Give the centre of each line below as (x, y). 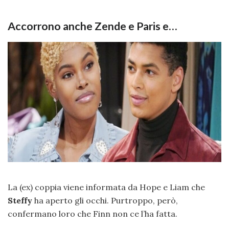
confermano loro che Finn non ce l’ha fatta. (93, 213)
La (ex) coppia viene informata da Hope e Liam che (106, 187)
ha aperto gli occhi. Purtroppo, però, (105, 200)
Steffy (20, 200)
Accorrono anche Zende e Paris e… (93, 26)
